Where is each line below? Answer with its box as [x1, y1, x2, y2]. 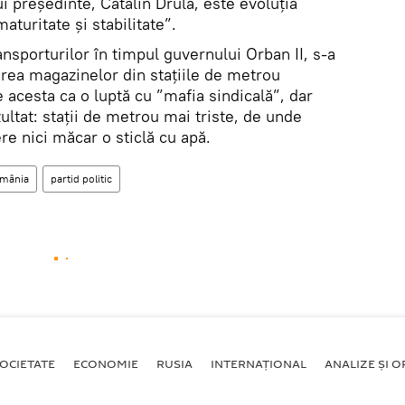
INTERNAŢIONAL [211, 355, 306, 372]
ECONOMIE [73, 355, 138, 372]
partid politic [51, 171, 112, 185]
